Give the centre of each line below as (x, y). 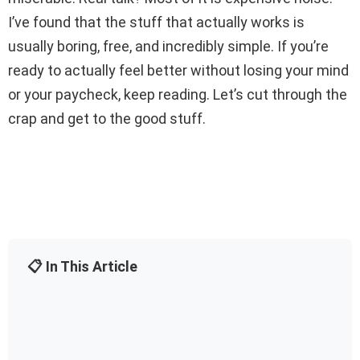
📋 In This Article (82, 267)
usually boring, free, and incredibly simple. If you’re (168, 47)
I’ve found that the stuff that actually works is (156, 22)
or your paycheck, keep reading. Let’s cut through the (178, 95)
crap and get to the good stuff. (107, 119)
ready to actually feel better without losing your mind (178, 71)
